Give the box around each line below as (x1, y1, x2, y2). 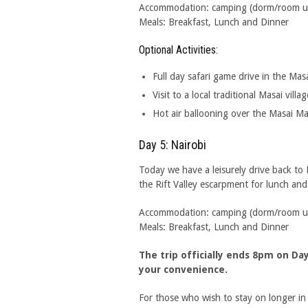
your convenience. (139, 264, 228, 275)
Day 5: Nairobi (139, 137, 206, 152)
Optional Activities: (139, 43, 218, 56)
